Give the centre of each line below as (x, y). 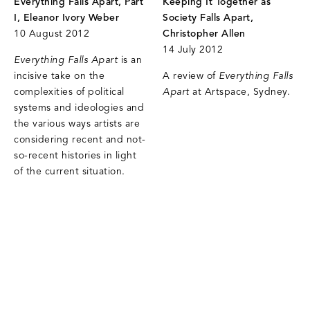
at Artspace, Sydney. (240, 92)
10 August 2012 (52, 34)
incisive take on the (59, 76)
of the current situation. (71, 172)
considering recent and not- (80, 140)
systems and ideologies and (79, 108)
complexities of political (69, 92)
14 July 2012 (193, 50)
